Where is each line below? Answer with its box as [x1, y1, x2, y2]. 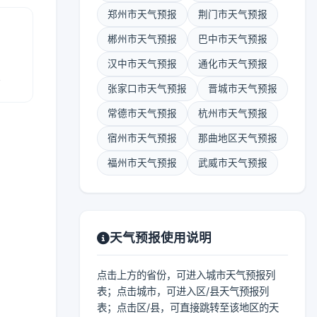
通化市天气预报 [198, 58, 267, 69]
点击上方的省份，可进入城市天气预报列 [97, 269, 275, 281]
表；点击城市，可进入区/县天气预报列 [97, 285, 269, 297]
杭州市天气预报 [198, 108, 267, 119]
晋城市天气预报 [208, 83, 277, 94]
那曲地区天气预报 [198, 132, 277, 144]
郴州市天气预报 [108, 33, 177, 45]
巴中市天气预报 [198, 33, 267, 45]
